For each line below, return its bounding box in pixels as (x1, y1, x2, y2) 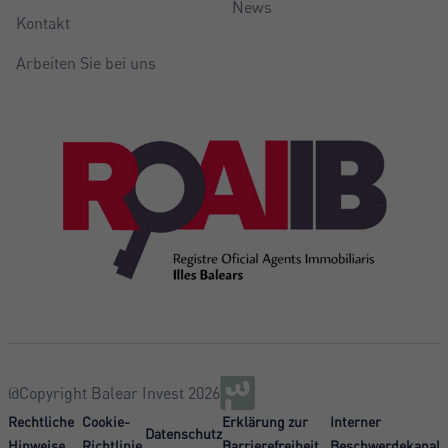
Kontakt (16, 12, 70, 33)
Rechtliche (8, 412, 74, 430)
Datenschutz (144, 424, 222, 442)
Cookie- (81, 412, 130, 430)
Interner (330, 412, 381, 430)
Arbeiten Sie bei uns (16, 52, 156, 73)
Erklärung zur (221, 412, 308, 430)
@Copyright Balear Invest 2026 (8, 382, 220, 403)
